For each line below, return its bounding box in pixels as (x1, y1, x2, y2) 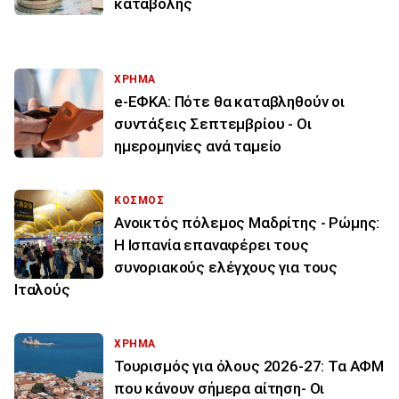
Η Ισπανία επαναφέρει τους (114, 235, 309, 254)
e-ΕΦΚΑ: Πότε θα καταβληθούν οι (114, 92, 345, 110)
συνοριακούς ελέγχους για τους (114, 257, 338, 276)
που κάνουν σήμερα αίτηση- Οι (114, 379, 325, 397)
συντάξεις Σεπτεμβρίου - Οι (114, 114, 312, 133)
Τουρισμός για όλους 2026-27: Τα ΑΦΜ (114, 356, 385, 375)
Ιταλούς (14, 280, 70, 298)
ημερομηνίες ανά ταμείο (114, 136, 282, 155)
